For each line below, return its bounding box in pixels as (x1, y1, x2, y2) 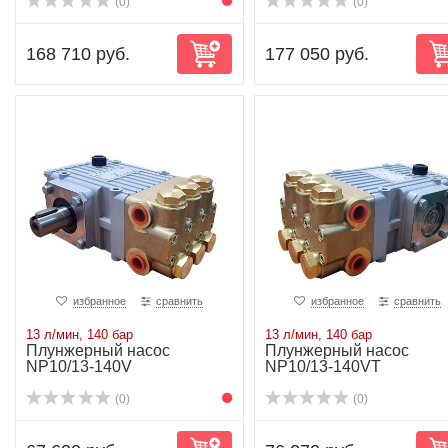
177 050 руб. (264, 44, 369, 64)
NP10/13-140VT (264, 358, 381, 375)
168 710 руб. (26, 44, 130, 64)
